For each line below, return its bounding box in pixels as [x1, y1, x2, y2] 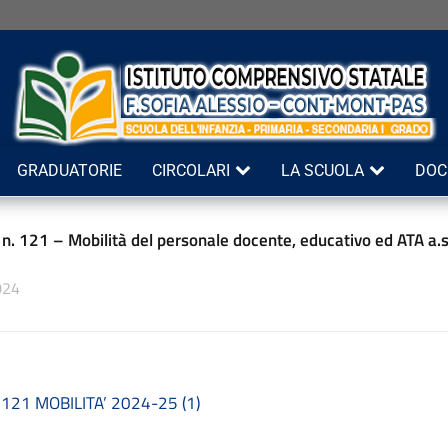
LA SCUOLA [280, 161, 364, 180]
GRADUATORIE [16, 161, 122, 180]
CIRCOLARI [151, 161, 230, 180]
